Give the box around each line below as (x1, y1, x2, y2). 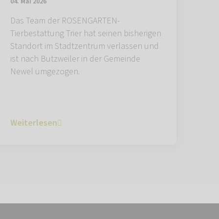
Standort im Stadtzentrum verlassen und (10, 40, 159, 53)
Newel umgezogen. (10, 66, 80, 78)
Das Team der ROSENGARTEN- (10, 15, 120, 27)
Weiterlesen (10, 117, 57, 130)
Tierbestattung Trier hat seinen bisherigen (10, 27, 161, 40)
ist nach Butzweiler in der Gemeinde (10, 53, 140, 66)
